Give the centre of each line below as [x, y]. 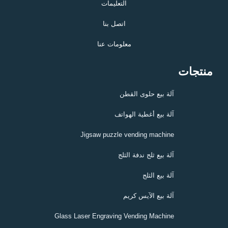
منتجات [195, 72]
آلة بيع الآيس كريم [148, 196]
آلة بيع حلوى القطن [147, 94]
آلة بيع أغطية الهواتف [144, 115]
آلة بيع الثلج [158, 176]
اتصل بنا [114, 24]
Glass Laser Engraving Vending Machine [114, 216]
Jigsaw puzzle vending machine [127, 135]
